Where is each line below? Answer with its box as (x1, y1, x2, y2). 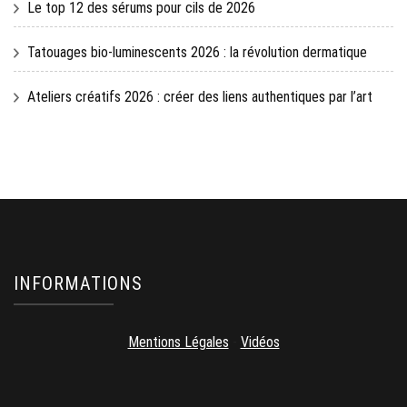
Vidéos (240, 333, 280, 351)
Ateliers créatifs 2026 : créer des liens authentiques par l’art (27, 87, 372, 105)
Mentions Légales (127, 333, 229, 351)
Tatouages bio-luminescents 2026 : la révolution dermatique (27, 43, 367, 61)
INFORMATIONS (14, 272, 143, 294)
